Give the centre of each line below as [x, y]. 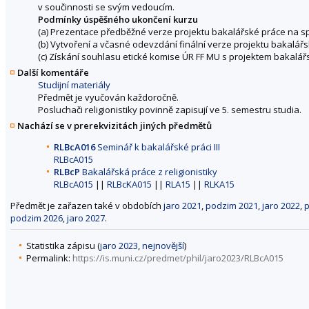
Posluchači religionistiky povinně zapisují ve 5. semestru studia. [170, 109]
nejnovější [163, 245]
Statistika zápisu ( [63, 245]
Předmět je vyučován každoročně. [108, 97]
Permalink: [49, 258]
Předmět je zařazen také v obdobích [87, 206]
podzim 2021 [232, 206]
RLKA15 [219, 185]
